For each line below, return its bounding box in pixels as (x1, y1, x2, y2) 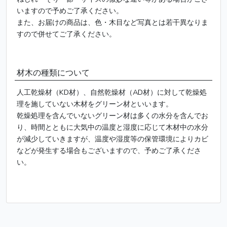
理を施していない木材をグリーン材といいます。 (17, 99, 173, 109)
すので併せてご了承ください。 (17, 29, 116, 39)
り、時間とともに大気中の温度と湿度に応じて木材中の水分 (17, 122, 208, 132)
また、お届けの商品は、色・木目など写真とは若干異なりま (17, 17, 208, 27)
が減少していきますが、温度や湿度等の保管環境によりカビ (17, 134, 208, 144)
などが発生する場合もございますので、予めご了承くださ (17, 145, 201, 156)
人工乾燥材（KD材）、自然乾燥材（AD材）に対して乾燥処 (17, 87, 207, 97)
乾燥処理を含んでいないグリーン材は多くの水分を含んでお (17, 110, 208, 121)
